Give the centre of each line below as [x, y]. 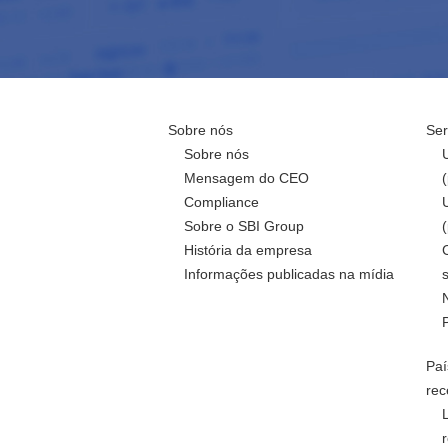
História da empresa [248, 250]
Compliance [221, 202]
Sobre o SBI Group [244, 226]
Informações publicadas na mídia [289, 274]
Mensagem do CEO [246, 178]
